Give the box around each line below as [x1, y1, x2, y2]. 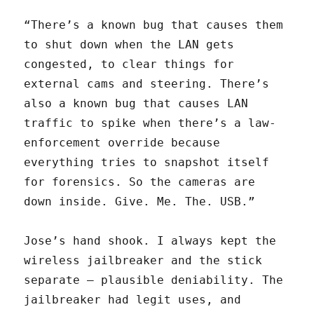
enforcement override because [24, 136, 221, 150]
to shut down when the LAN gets [24, 38, 235, 52]
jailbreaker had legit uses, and [24, 293, 242, 307]
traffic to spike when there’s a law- [24, 116, 277, 130]
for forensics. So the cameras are [24, 175, 256, 189]
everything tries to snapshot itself [24, 156, 270, 170]
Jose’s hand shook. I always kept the [24, 234, 277, 248]
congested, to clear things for [24, 57, 235, 71]
